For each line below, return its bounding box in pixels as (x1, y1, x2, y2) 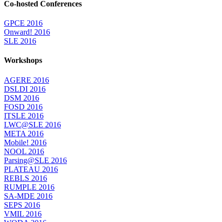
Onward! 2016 (4, 28, 50, 37)
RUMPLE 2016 (4, 182, 55, 191)
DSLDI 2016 (4, 84, 46, 93)
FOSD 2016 (4, 102, 43, 111)
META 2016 (4, 129, 44, 138)
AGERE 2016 (4, 75, 49, 84)
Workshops (4, 56, 42, 65)
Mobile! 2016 (4, 138, 47, 147)
